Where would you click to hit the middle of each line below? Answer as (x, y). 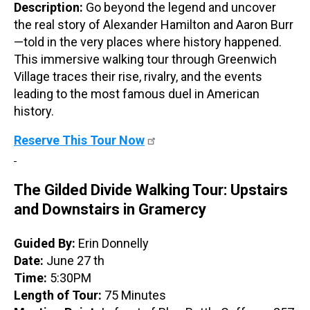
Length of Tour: (59, 295)
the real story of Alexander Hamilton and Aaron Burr (154, 24)
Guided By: (46, 243)
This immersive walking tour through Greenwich (145, 59)
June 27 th (75, 260)
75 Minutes (135, 295)
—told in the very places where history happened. (148, 42)
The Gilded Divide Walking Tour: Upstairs (151, 190)
